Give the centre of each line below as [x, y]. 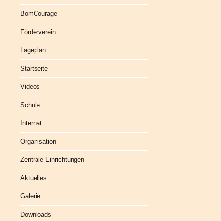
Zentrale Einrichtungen [52, 160]
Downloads [36, 214]
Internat [31, 123]
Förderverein [38, 32]
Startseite [34, 68]
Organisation [38, 141]
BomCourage [39, 14]
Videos [30, 87]
